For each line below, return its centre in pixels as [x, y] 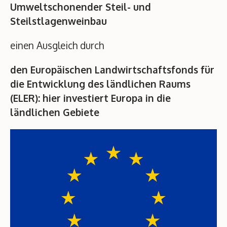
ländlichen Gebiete [55, 112]
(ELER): [25, 98]
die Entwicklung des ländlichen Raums [100, 83]
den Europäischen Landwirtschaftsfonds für [112, 69]
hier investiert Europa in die [107, 98]
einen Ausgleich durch [57, 45]
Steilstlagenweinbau [59, 21]
